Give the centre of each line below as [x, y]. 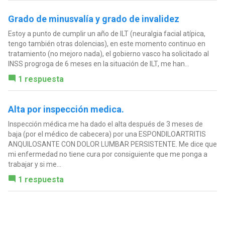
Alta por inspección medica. [66, 109]
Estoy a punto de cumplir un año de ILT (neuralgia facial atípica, [106, 34]
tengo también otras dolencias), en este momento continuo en [106, 44]
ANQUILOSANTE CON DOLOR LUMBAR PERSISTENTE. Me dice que [112, 144]
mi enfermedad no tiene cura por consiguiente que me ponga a [107, 154]
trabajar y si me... [34, 164]
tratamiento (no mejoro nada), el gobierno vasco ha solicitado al [108, 54]
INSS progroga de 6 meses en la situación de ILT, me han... [98, 64]
